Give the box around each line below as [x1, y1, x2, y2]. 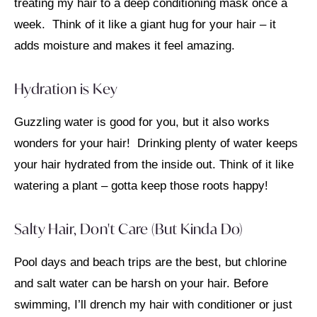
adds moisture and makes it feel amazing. [14, 38, 238, 52]
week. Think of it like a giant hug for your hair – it [14, 17, 276, 31]
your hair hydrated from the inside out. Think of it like [14, 158, 294, 172]
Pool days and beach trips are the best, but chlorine [14, 255, 287, 270]
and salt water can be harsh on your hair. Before [14, 277, 268, 291]
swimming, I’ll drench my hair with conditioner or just [14, 298, 292, 312]
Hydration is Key [14, 79, 118, 99]
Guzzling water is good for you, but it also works [14, 115, 270, 129]
